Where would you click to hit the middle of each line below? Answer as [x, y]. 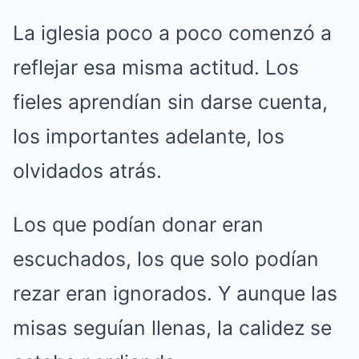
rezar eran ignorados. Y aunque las [175, 293]
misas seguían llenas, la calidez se [172, 327]
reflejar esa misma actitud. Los [156, 67]
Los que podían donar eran [138, 224]
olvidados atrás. [87, 170]
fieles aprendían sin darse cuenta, [170, 101]
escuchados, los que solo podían [166, 258]
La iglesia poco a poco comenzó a [172, 32]
